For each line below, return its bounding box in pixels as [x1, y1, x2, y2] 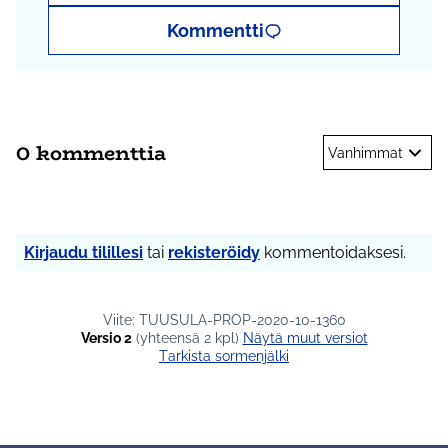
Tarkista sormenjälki [168, 348, 289, 365]
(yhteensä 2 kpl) [131, 330, 243, 347]
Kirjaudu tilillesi [24, 243, 143, 263]
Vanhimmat [328, 144, 403, 161]
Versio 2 [80, 330, 132, 347]
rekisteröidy [168, 243, 260, 263]
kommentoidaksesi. [260, 243, 406, 263]
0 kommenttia [16, 136, 166, 168]
